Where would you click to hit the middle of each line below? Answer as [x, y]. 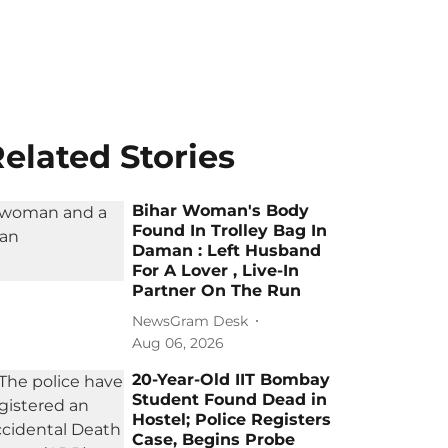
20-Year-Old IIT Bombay [231, 379]
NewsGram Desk [190, 320]
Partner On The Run [217, 290]
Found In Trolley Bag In [230, 230]
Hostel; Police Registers [232, 419]
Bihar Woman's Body [221, 210]
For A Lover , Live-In [216, 270]
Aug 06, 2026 [178, 343]
